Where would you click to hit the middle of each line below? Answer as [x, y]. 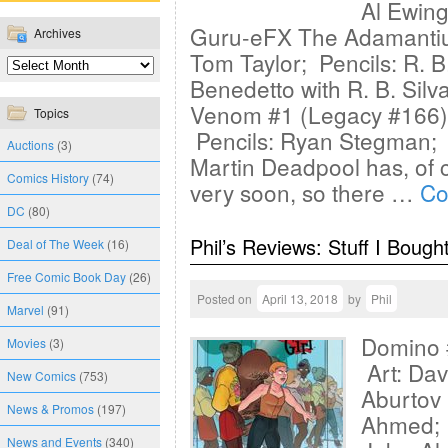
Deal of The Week [55, 243]
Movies [26, 342]
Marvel [25, 309]
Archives [57, 32]
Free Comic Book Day [66, 276]
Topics [51, 112]
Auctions [30, 144]
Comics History [48, 177]
